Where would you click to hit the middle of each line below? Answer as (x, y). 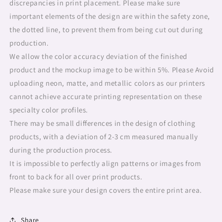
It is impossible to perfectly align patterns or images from (105, 163)
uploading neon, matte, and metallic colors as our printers (107, 83)
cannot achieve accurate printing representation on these (106, 96)
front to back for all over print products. (76, 177)
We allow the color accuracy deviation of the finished (98, 56)
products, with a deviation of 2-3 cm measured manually (104, 137)
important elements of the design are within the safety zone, (110, 16)
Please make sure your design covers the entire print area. (106, 190)
